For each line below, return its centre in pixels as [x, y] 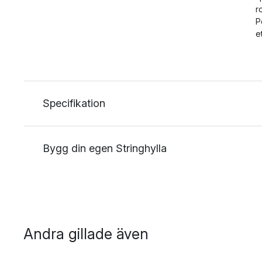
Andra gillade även [86, 234]
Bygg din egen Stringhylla [105, 148]
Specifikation [74, 103]
